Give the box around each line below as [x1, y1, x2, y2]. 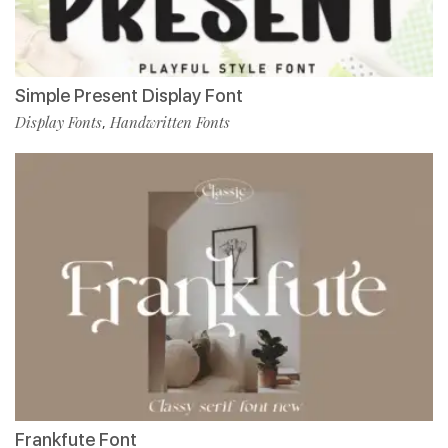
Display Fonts [15, 111, 102, 132]
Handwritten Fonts [110, 111, 230, 132]
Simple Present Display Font [15, 84, 243, 106]
